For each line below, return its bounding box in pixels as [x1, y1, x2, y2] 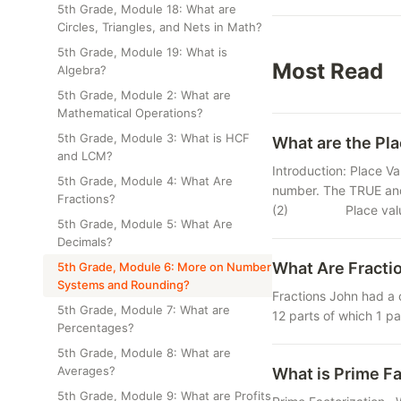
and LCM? [57, 149, 113, 163]
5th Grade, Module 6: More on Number [57, 260, 271, 274]
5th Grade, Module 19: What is [57, 45, 227, 59]
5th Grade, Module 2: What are [57, 88, 231, 102]
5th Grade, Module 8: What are [57, 346, 231, 360]
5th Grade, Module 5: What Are [57, 217, 233, 231]
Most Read [272, 58, 383, 84]
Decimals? [57, 235, 113, 249]
